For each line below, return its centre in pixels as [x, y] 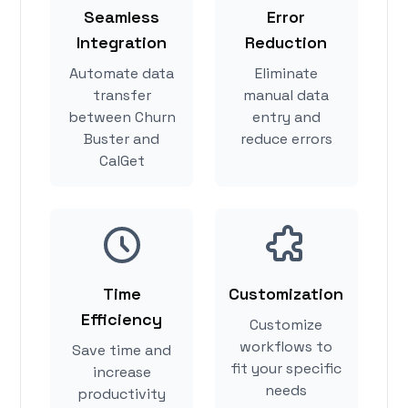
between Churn [122, 117]
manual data [286, 96]
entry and [286, 117]
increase [122, 372]
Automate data [122, 74]
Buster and [122, 139]
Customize [286, 325]
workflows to [286, 347]
